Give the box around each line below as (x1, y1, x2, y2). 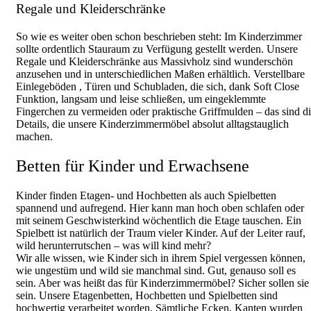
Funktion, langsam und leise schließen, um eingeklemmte (16, 92, 266, 105)
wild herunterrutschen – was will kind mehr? (16, 239, 211, 251)
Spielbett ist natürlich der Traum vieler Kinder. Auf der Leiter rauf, (16, 226, 305, 239)
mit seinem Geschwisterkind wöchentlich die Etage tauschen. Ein (16, 214, 301, 226)
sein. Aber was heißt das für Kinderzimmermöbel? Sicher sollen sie (16, 276, 309, 289)
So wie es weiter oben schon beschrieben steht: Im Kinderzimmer (16, 30, 302, 42)
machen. (16, 130, 53, 142)
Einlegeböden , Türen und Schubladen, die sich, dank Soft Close (16, 80, 299, 92)
